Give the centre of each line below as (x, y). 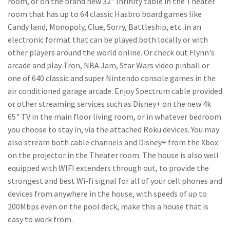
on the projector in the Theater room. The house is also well (113, 155)
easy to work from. (40, 219)
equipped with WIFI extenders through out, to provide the (108, 168)
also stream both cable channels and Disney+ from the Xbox (113, 142)
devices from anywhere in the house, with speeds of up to (107, 194)
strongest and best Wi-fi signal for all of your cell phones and (115, 181)
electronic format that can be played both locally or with (108, 40)
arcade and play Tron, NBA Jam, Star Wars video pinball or (109, 65)
